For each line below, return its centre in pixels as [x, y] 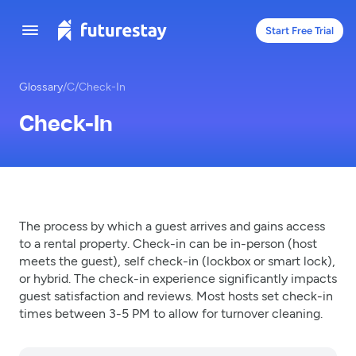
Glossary [41, 86]
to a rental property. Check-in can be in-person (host [168, 243]
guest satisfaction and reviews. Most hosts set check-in [176, 295]
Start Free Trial [300, 30]
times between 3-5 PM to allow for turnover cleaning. [171, 313]
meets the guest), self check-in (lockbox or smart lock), [177, 260]
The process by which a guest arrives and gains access [172, 225]
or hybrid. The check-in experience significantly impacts [178, 278]
